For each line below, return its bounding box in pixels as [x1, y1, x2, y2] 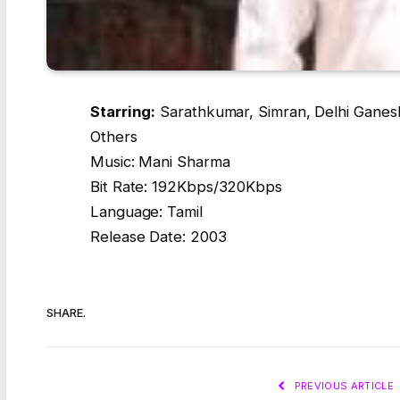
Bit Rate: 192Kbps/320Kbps [90, 178, 282, 196]
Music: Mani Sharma [90, 153, 230, 171]
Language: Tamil [90, 203, 203, 221]
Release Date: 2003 [90, 228, 227, 246]
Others [90, 128, 137, 146]
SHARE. [46, 304, 86, 320]
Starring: [90, 103, 156, 121]
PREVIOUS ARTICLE [291, 379, 394, 393]
